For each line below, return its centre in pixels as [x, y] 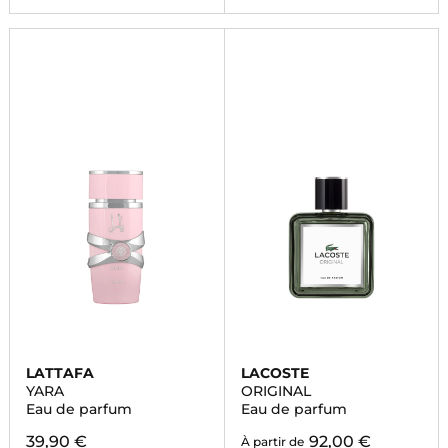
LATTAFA [59, 373]
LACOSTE [274, 373]
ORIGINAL [275, 391]
